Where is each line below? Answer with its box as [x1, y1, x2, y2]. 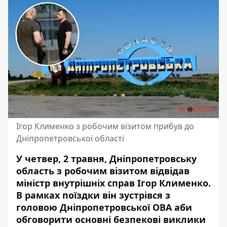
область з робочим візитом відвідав [16, 165, 190, 177]
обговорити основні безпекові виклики [16, 213, 206, 225]
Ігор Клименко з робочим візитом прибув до [16, 121, 194, 132]
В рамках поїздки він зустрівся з [16, 189, 170, 201]
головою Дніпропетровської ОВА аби [16, 201, 192, 213]
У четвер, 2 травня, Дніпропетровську [16, 153, 197, 165]
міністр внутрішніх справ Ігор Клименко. [16, 177, 211, 189]
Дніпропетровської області [16, 133, 124, 144]
